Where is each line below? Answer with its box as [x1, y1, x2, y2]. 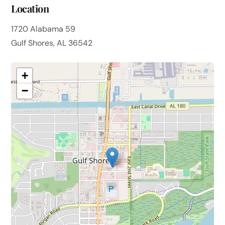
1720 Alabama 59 [11, 23, 76, 34]
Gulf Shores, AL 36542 [11, 37, 93, 48]
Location [11, 1, 49, 15]
